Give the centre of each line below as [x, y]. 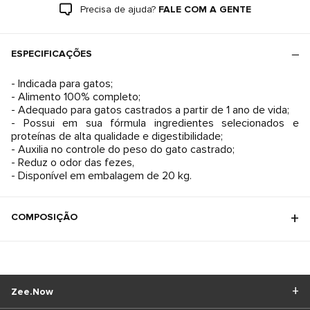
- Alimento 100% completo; [76, 97]
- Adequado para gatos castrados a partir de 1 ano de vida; [150, 110]
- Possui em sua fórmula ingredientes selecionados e [155, 123]
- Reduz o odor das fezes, [73, 163]
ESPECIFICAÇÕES [52, 54]
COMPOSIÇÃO [44, 217]
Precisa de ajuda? [118, 9]
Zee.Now [32, 291]
